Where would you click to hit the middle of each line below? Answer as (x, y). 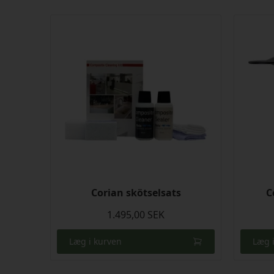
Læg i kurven (96, 242)
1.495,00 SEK (136, 214)
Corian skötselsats (136, 192)
